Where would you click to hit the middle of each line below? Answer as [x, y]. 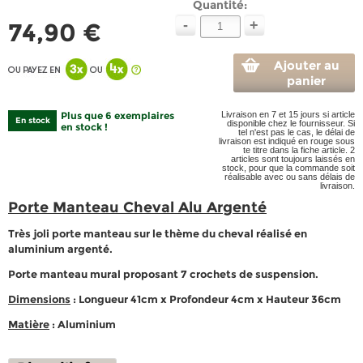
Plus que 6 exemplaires [117, 115]
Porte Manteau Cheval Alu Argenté [137, 207]
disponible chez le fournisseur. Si [291, 123]
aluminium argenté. [60, 249]
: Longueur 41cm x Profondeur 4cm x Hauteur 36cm [206, 299]
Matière [29, 324]
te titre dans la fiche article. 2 [299, 150]
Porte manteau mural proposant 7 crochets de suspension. [163, 274]
